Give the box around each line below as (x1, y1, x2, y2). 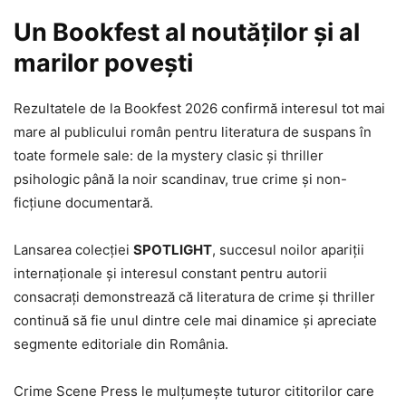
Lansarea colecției (14, 241, 133, 259)
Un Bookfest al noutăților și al (14, 17, 360, 48)
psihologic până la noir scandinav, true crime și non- (14, 170, 347, 188)
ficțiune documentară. (14, 194, 153, 212)
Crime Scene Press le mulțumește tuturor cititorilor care (14, 382, 374, 401)
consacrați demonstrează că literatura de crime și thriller (14, 288, 375, 306)
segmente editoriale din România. (14, 335, 228, 353)
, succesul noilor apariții (212, 241, 364, 259)
